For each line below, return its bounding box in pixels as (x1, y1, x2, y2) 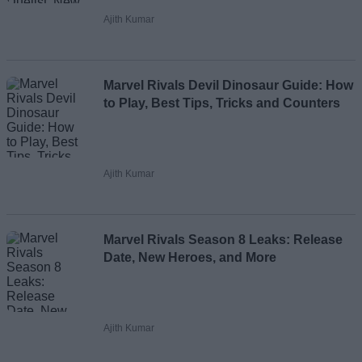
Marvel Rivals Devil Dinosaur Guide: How (103, 78, 353, 93)
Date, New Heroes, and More (103, 250, 276, 265)
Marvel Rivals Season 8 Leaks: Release (103, 233, 343, 247)
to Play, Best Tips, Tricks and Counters (103, 96, 340, 111)
